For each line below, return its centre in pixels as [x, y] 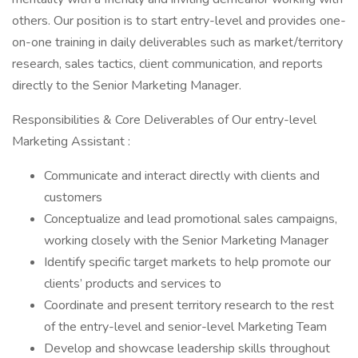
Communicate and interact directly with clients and [182, 176]
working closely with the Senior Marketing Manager [186, 241]
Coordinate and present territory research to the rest [189, 305]
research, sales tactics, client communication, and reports [167, 64]
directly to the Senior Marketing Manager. [127, 86]
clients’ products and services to [133, 284]
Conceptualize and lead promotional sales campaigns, [191, 219]
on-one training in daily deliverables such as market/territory [177, 42]
